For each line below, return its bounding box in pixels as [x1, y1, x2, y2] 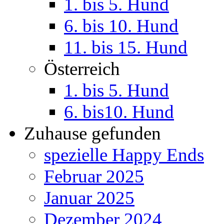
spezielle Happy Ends [44, 144, 204, 165]
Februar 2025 [44, 165, 144, 186]
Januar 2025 [44, 187, 134, 208]
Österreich [44, 58, 120, 79]
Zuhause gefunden [24, 122, 161, 143]
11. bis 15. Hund [64, 36, 187, 57]
